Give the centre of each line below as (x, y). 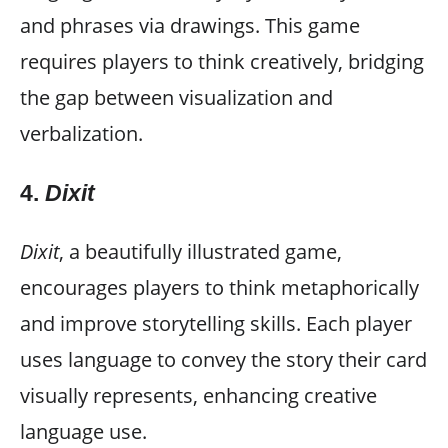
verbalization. (81, 133)
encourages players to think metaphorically (219, 287)
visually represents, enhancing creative (198, 395)
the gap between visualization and (176, 97)
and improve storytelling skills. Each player (216, 323)
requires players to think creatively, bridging (222, 61)
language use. (83, 431)
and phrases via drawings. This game (190, 25)
